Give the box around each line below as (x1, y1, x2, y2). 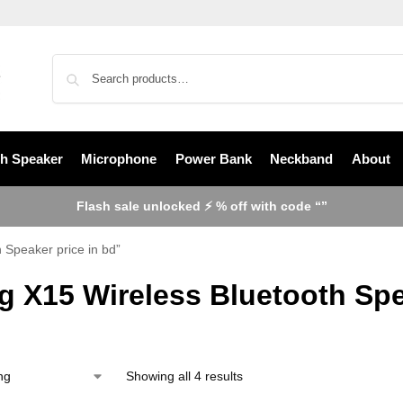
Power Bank (175, 151, 252, 166)
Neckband (270, 151, 333, 166)
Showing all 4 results (125, 369, 243, 383)
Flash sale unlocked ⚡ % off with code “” (76, 199, 327, 213)
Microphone (81, 151, 157, 166)
